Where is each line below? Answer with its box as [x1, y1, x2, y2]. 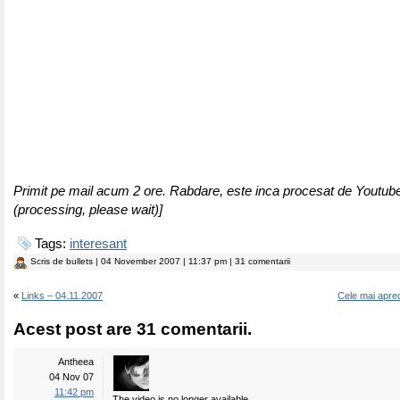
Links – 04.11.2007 [21, 290, 103, 301]
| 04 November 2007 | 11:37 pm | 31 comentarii [93, 256, 290, 266]
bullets [66, 256, 93, 266]
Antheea [58, 356, 94, 367]
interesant [70, 237, 127, 251]
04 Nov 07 [49, 371, 94, 382]
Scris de [30, 256, 66, 266]
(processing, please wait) [13, 203, 159, 217]
